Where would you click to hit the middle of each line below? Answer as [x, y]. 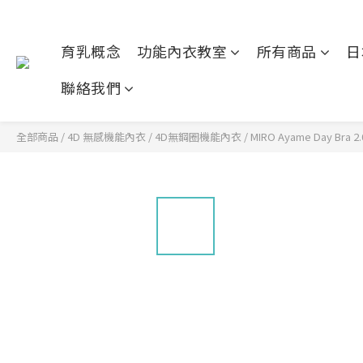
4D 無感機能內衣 [107, 137]
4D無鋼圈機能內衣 [198, 137]
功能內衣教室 [182, 51]
